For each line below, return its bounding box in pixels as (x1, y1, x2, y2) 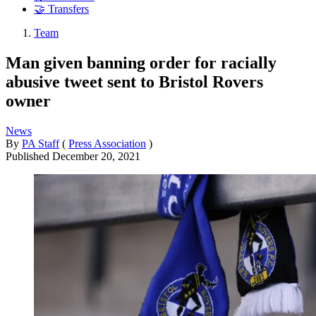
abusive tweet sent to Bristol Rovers (6, 72, 263, 91)
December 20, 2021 (52, 150, 140, 162)
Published (6, 150, 52, 162)
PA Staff (22, 137, 59, 150)
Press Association (68, 137, 146, 150)
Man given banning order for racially (6, 53, 276, 72)
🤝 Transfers (34, 3, 89, 16)
